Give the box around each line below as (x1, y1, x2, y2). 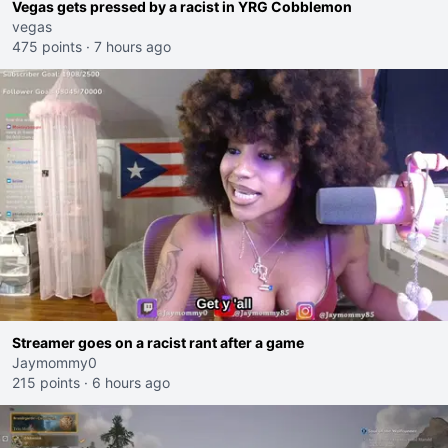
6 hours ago (92, 374, 170, 391)
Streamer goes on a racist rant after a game (12, 334, 304, 351)
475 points (12, 38, 82, 55)
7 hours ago (94, 38, 171, 55)
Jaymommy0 (12, 354, 97, 371)
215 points (12, 374, 80, 391)
